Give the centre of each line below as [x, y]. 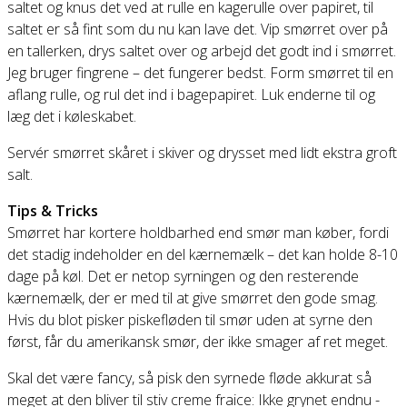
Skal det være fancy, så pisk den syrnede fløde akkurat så [189, 378]
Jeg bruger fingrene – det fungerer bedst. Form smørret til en [200, 73]
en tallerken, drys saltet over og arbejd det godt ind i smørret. [202, 51]
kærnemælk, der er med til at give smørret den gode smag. [193, 298]
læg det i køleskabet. [72, 117]
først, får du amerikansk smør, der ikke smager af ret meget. [198, 342]
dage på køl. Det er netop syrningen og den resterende [183, 277]
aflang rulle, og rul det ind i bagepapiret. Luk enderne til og [191, 95]
